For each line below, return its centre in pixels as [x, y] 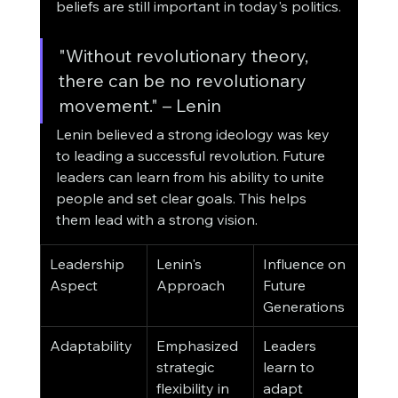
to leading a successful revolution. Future [192, 156]
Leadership [88, 264]
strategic [187, 367]
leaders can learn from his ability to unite [191, 177]
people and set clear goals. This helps [183, 199]
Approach [190, 286]
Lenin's [180, 264]
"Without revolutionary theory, [185, 56]
